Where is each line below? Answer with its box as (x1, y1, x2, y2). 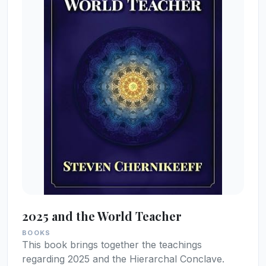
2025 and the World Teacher (22, 207, 182, 224)
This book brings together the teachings (22, 238, 202, 251)
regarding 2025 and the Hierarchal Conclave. (22, 252, 224, 265)
